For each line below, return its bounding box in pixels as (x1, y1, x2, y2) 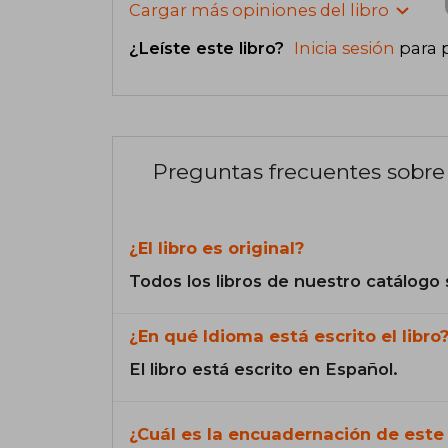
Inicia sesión (294, 37, 395, 58)
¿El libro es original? (129, 238, 304, 259)
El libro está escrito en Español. (129, 359, 398, 380)
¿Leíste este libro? (129, 37, 289, 58)
